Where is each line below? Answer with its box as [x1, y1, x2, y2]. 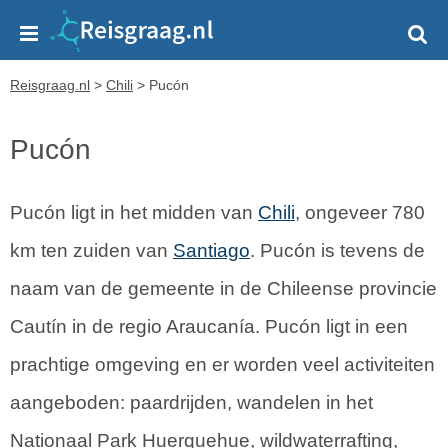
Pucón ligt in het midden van [10, 202, 258, 223]
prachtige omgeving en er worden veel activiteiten [10, 354, 435, 375]
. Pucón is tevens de [250, 240, 425, 261]
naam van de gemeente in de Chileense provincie [10, 278, 437, 299]
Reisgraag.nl [10, 77, 90, 93]
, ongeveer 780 [295, 202, 425, 223]
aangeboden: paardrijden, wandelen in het [10, 392, 373, 413]
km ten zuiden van [10, 240, 173, 261]
